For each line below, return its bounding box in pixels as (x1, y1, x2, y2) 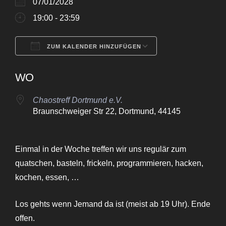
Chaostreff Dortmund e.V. (33, 96, 123, 105)
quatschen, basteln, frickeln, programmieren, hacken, (15, 159, 203, 168)
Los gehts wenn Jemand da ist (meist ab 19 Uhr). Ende (15, 200, 210, 209)
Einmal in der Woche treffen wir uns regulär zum (15, 145, 186, 154)
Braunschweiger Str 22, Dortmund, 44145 (33, 107, 181, 116)
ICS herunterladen (33, 62, 98, 71)
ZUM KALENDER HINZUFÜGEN (45, 43, 141, 50)
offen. (15, 214, 35, 223)
